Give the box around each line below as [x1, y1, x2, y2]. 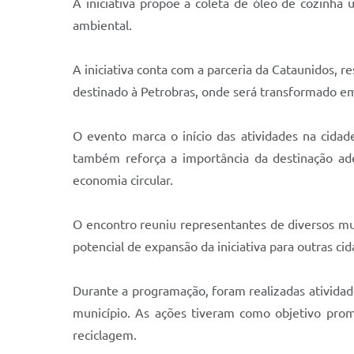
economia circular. [73, 173, 173, 187]
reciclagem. [73, 328, 137, 342]
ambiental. [73, 18, 132, 32]
